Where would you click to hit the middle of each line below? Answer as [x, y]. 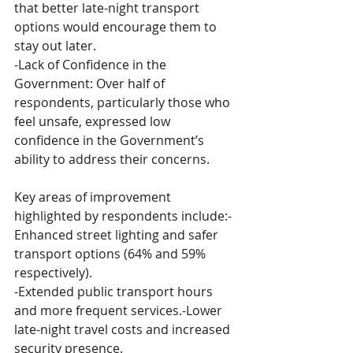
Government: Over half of [91, 83]
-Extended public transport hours [115, 291]
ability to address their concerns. [113, 159]
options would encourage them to [117, 26]
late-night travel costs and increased [124, 329]
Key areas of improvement [94, 197]
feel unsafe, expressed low [94, 121]
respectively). [53, 272]
